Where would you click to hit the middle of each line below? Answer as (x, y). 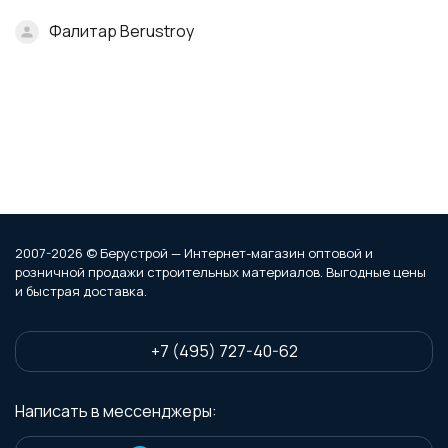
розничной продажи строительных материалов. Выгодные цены (220, 272)
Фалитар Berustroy (121, 31)
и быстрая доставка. (81, 291)
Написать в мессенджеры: (116, 411)
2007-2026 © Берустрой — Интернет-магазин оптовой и (194, 253)
